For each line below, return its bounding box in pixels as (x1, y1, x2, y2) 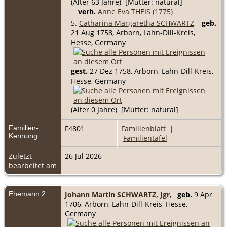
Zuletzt (9, 150, 32, 161)
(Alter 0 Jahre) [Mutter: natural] (71, 104, 178, 115)
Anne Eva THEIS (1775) (98, 6, 173, 16)
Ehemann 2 (9, 189, 46, 198)
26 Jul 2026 (65, 150, 102, 161)
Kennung (9, 131, 37, 140)
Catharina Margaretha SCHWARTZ (79, 18, 194, 28)
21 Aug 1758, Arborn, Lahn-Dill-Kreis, (71, 27, 195, 37)
